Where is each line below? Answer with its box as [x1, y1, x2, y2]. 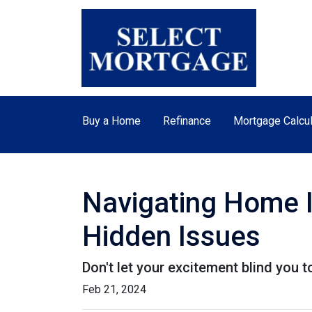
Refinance [163, 114, 211, 127]
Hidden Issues [82, 220, 260, 253]
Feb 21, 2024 [82, 283, 146, 296]
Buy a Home [82, 114, 141, 127]
